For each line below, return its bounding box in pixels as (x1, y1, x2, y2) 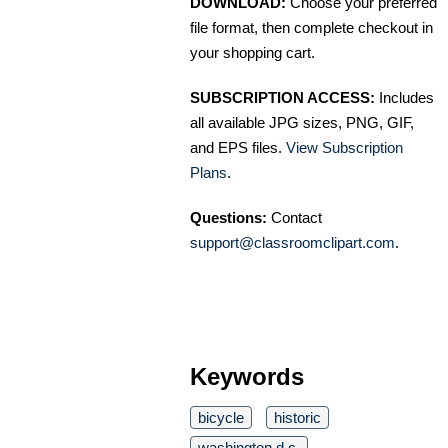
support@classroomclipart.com (190, 234, 395, 252)
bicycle (198, 409, 244, 427)
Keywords (190, 363, 304, 391)
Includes (375, 89, 434, 107)
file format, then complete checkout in (190, 19, 433, 37)
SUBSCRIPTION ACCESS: (190, 89, 375, 107)
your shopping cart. (190, 44, 315, 62)
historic (274, 409, 321, 427)
